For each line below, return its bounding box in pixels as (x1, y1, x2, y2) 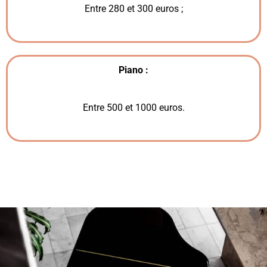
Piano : (119, 64, 148, 76)
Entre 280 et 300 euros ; (84, 2, 183, 14)
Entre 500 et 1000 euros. (82, 101, 185, 113)
